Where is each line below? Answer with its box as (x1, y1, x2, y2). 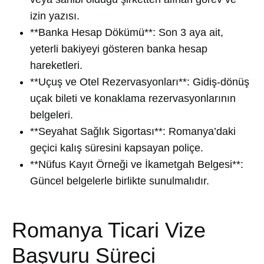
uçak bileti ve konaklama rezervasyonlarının (30, 93, 236, 104)
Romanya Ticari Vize (12, 218, 206, 242)
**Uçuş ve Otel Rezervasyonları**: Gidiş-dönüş (30, 76, 249, 88)
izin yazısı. (30, 10, 80, 22)
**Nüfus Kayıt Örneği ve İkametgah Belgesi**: (30, 159, 243, 170)
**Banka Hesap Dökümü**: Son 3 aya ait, (30, 27, 223, 38)
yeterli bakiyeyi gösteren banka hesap (30, 43, 207, 55)
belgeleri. (30, 109, 73, 121)
